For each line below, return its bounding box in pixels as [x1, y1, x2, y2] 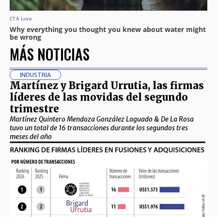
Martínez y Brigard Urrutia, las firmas [10, 79, 204, 92]
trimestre [10, 102, 59, 115]
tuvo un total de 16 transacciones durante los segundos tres [10, 123, 188, 132]
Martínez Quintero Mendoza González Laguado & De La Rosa [10, 114, 194, 124]
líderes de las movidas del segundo [10, 91, 188, 103]
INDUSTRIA [20, 71, 51, 78]
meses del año [10, 132, 52, 141]
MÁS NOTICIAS [10, 43, 90, 65]
